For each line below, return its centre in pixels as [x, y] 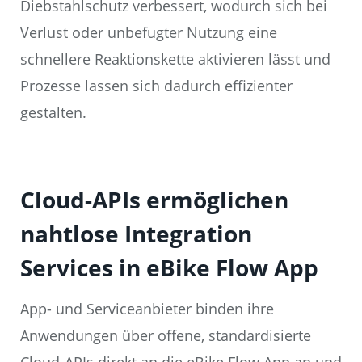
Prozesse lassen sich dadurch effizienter [156, 86]
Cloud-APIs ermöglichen [154, 200]
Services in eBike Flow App [169, 268]
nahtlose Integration [136, 234]
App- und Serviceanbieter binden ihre [147, 309]
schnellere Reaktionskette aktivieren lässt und [175, 59]
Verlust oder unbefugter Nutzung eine [149, 33]
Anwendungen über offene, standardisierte [166, 336]
